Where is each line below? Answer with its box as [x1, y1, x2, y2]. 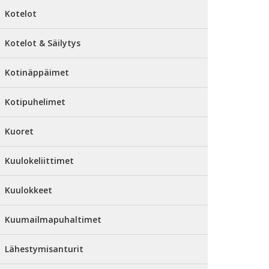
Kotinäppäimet [5, 67, 69, 78]
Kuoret [5, 125, 34, 137]
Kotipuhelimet [5, 96, 65, 107]
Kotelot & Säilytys [5, 37, 80, 49]
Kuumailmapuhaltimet [5, 214, 101, 225]
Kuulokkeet [5, 184, 52, 196]
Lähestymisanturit [5, 243, 83, 255]
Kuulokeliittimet [5, 155, 74, 166]
